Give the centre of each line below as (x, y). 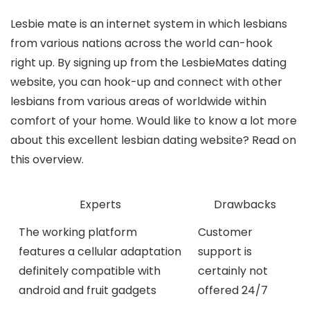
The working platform (78, 232)
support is (225, 252)
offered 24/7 (233, 291)
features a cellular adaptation (100, 252)
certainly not (233, 271)
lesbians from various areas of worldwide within (138, 102)
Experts (100, 205)
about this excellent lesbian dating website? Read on (153, 140)
